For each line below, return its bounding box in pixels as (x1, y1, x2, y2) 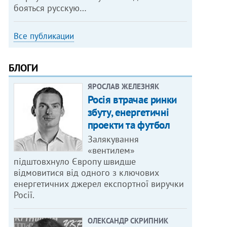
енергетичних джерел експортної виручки (14, 177, 184, 190)
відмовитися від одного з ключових (14, 166, 160, 178)
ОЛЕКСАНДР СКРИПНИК (87, 215, 168, 225)
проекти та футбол (87, 118, 170, 132)
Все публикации (14, 30, 74, 42)
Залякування (87, 133, 139, 145)
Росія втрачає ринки (87, 92, 177, 106)
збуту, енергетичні (87, 105, 169, 119)
